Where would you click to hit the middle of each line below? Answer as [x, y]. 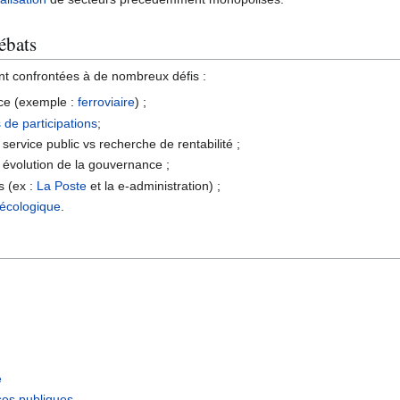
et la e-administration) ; [154, 185]
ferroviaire [107, 102]
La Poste [62, 185]
